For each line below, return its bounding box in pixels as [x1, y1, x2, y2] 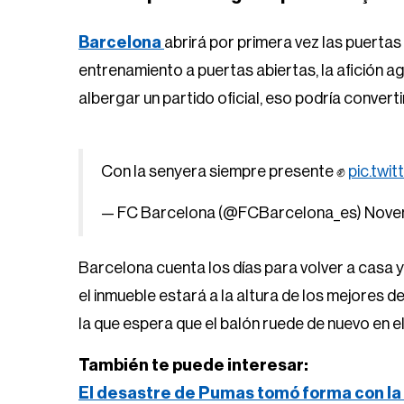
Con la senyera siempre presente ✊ [101, 163, 348, 179]
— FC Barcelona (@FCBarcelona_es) [101, 205, 364, 221]
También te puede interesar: [78, 357, 308, 373]
